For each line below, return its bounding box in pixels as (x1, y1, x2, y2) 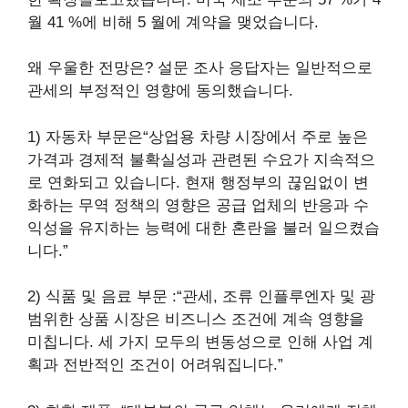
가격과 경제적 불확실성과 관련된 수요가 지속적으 (27, 150, 375, 168)
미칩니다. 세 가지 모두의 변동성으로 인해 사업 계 (27, 333, 373, 352)
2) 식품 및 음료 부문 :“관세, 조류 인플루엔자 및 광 (27, 288, 375, 306)
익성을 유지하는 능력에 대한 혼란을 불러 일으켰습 (27, 219, 380, 237)
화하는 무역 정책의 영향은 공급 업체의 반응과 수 (27, 196, 369, 214)
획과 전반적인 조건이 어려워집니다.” (27, 356, 283, 374)
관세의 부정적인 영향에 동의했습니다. (27, 82, 293, 100)
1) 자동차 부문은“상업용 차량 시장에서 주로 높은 (27, 127, 368, 146)
